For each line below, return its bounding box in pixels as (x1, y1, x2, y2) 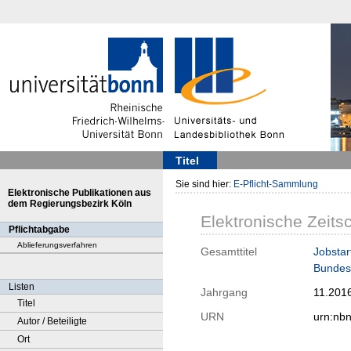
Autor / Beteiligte (17, 316, 87, 327)
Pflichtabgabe (9, 224, 70, 235)
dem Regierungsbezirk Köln (8, 198, 132, 209)
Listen (9, 281, 34, 292)
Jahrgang (201, 286, 248, 299)
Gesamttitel (201, 245, 257, 259)
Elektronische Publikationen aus (8, 187, 151, 198)
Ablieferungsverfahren (17, 241, 97, 249)
